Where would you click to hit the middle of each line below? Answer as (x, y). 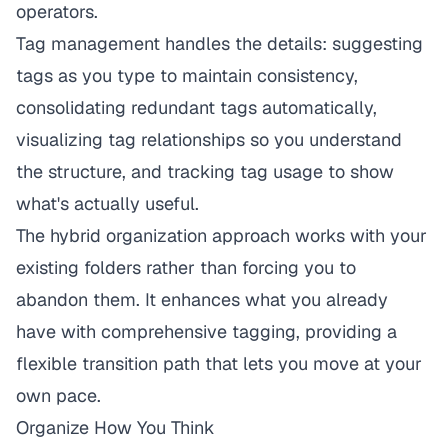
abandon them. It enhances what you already (202, 299)
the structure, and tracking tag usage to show (205, 171)
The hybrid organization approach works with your (221, 235)
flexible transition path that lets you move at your (219, 363)
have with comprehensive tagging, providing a (206, 331)
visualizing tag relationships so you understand (209, 139)
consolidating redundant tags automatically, (196, 107)
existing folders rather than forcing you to (186, 267)
